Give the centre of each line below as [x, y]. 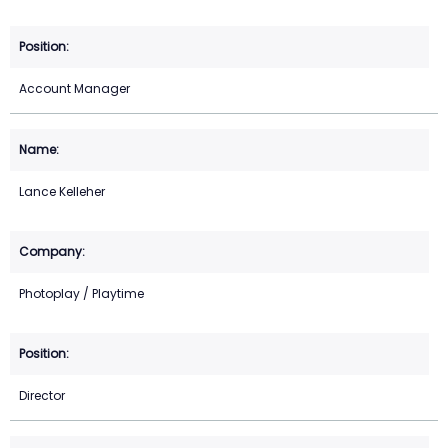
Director [42, 396]
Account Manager [74, 89]
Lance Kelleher [62, 192]
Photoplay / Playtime [81, 294]
